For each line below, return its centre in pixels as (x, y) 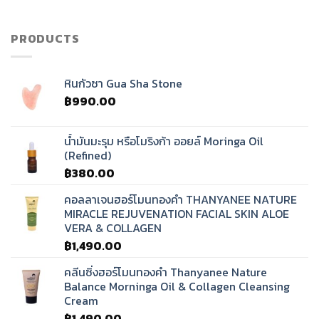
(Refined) (88, 155)
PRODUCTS (45, 39)
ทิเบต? (120, 21)
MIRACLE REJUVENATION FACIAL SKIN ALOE (177, 213)
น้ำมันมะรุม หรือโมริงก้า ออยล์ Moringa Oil (164, 141)
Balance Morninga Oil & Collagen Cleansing (177, 286)
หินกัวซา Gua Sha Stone (123, 83)
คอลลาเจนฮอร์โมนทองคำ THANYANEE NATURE (181, 199)
